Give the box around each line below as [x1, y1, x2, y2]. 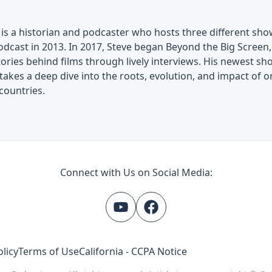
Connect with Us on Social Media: [59, 166, 212, 179]
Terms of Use [18, 245, 80, 258]
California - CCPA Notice [79, 245, 188, 258]
